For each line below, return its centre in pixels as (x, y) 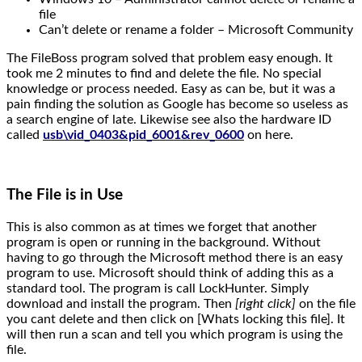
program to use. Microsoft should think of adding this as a (170, 274)
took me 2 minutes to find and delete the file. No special (164, 73)
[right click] (265, 304)
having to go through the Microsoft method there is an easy (175, 258)
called (25, 135)
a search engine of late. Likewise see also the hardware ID (169, 119)
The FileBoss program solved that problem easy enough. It (170, 58)
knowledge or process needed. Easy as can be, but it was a (171, 88)
